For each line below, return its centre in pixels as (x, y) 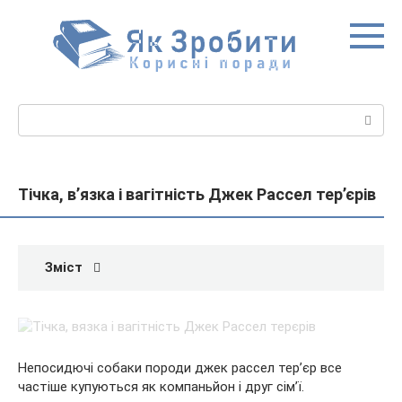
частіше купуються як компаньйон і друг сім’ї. (161, 387)
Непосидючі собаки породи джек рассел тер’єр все (180, 368)
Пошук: (40, 113)
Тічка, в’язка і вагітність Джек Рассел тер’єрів (197, 194)
